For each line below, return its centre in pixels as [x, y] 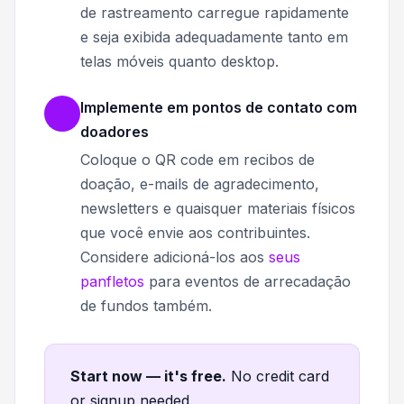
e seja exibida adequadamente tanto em [214, 37]
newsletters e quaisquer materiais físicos [218, 209]
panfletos [112, 282]
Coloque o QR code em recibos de [197, 160]
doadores [115, 132]
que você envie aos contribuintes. [195, 233]
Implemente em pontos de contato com [219, 108]
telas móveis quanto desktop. [179, 62]
